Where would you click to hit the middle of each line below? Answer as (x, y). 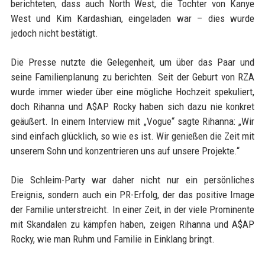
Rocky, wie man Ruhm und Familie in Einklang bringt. (112, 239)
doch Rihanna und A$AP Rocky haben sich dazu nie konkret (132, 107)
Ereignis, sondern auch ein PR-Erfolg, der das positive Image (132, 195)
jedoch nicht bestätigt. (54, 33)
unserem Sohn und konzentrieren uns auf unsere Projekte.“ (125, 151)
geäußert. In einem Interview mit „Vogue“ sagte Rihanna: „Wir (132, 122)
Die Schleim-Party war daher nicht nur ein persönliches (132, 180)
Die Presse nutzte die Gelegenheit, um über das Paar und (132, 62)
